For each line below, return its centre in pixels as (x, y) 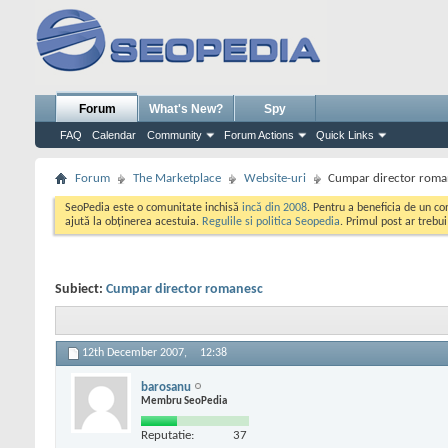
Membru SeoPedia (184, 401)
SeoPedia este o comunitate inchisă (153, 208)
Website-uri (275, 178)
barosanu (166, 387)
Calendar (114, 135)
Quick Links (345, 135)
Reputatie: (167, 435)
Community (174, 135)
